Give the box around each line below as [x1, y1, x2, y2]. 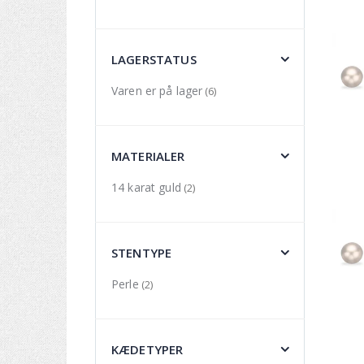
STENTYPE [111, 244, 172, 261]
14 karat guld [111, 179, 181, 195]
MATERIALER [111, 147, 185, 164]
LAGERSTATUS [111, 50, 197, 67]
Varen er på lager [111, 82, 203, 98]
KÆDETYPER [111, 340, 184, 357]
